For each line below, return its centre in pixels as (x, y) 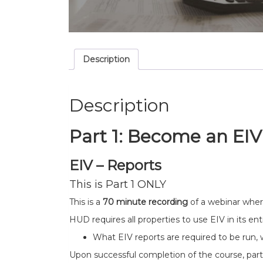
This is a (86, 202)
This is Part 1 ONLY (118, 184)
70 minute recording (145, 202)
